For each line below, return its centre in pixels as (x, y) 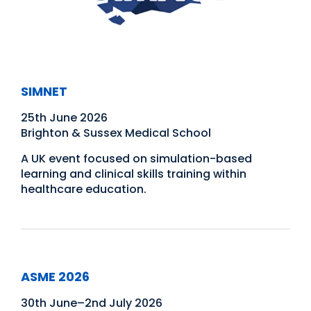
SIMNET (44, 92)
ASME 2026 (55, 277)
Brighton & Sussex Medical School (116, 133)
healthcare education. (84, 190)
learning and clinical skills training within (134, 174)
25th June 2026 (64, 118)
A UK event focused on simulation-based (136, 159)
